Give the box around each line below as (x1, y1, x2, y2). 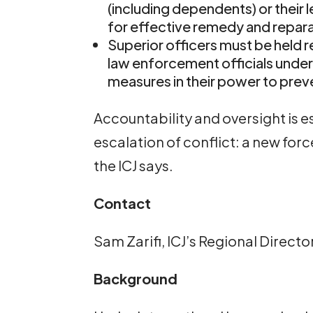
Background (94, 269, 178, 287)
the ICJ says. (94, 156, 174, 174)
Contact (94, 194, 152, 212)
